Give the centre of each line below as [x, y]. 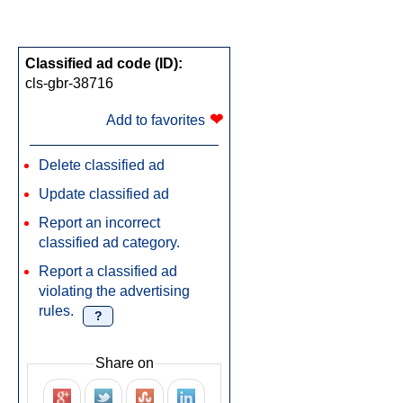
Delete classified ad [102, 165]
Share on [124, 363]
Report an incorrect [99, 223]
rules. [56, 311]
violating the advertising [114, 291]
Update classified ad [104, 194]
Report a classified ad [108, 271]
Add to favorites [156, 120]
